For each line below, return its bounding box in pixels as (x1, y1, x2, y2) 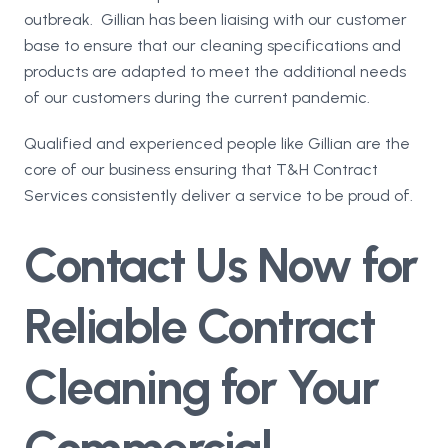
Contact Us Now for (24, 235, 418, 294)
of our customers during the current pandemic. (24, 87, 370, 107)
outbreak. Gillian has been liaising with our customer (24, 9, 407, 29)
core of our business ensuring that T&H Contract (24, 159, 378, 179)
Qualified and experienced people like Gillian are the (24, 133, 410, 153)
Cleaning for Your (24, 357, 379, 416)
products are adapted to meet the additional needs (24, 61, 406, 81)
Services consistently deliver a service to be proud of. (24, 185, 413, 205)
